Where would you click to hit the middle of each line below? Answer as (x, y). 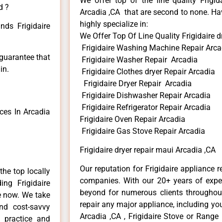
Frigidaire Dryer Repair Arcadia (136, 83)
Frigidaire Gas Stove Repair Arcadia (142, 131)
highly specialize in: (114, 24)
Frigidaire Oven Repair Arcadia (133, 119)
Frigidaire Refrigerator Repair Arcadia (145, 107)
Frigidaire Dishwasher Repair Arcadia (145, 95)
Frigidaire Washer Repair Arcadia (139, 59)
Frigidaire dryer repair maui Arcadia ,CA (148, 150)
